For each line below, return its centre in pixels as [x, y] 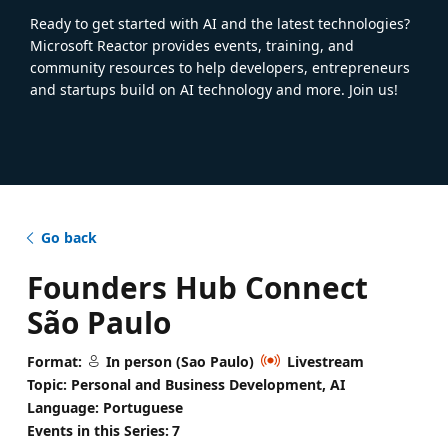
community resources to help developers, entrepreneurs [220, 67]
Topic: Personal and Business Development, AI [185, 384]
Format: [54, 361]
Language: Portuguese [104, 407]
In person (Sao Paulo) [179, 361]
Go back [68, 237]
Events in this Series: [97, 430]
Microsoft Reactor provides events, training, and [192, 45]
